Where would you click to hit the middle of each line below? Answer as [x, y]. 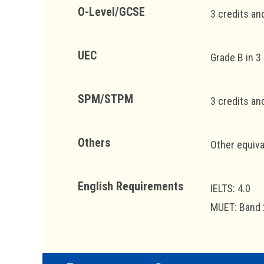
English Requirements [131, 186]
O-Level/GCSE [111, 11]
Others [94, 142]
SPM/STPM [105, 99]
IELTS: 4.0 [230, 188]
